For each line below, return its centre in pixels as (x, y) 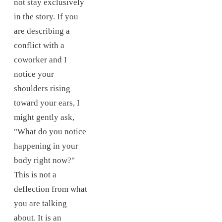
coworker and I (40, 60)
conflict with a (39, 46)
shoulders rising (42, 89)
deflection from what (51, 189)
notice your (34, 74)
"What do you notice (50, 132)
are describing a (42, 31)
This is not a (35, 175)
